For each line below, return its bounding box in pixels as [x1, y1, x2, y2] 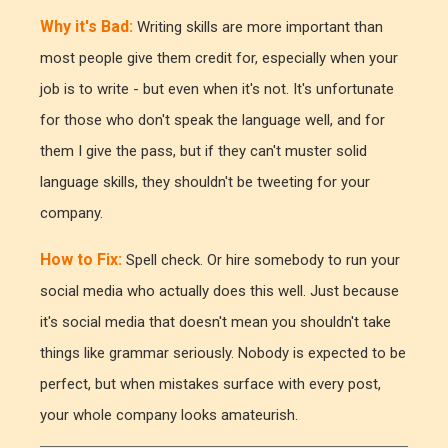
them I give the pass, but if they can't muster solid [40, 142, 367, 161]
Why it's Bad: [40, 17, 133, 37]
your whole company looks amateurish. [40, 406, 298, 425]
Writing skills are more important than [137, 18, 383, 37]
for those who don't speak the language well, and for [40, 111, 385, 130]
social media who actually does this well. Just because [40, 282, 399, 301]
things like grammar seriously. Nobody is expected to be [40, 344, 406, 363]
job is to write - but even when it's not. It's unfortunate [40, 80, 394, 99]
